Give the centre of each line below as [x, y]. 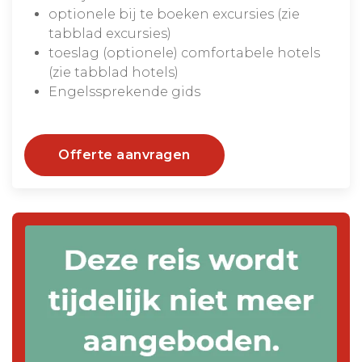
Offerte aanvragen [124, 154]
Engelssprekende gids [124, 91]
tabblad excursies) [110, 33]
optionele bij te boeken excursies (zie [174, 14]
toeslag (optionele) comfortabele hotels [184, 53]
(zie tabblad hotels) [114, 72]
